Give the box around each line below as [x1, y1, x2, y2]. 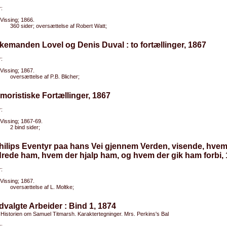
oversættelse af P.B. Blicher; [10, 73, 80, 80]
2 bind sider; [10, 124, 40, 130]
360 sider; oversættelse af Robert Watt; [10, 23, 107, 29]
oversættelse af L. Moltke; [10, 184, 74, 190]
